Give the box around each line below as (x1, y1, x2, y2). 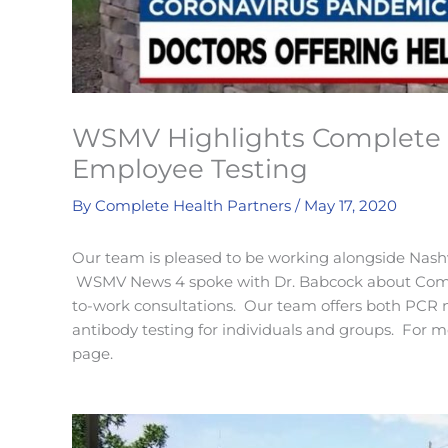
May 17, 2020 (304, 196, 397, 216)
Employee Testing (72, 153, 308, 186)
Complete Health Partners (95, 196, 295, 216)
